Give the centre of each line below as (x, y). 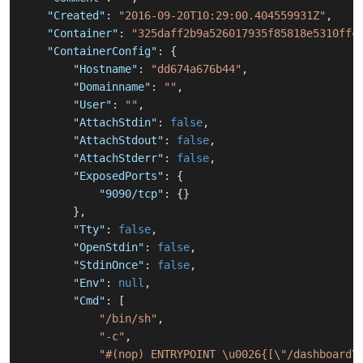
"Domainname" (112, 87)
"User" (92, 105)
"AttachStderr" (118, 158)
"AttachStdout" (118, 141)
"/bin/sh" (128, 319)
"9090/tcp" (131, 194)
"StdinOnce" (109, 265)
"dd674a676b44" (196, 69)
